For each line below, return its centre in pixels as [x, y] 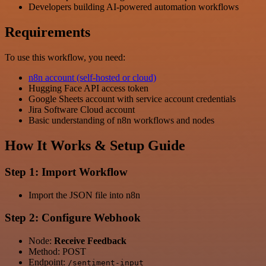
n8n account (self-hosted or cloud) [92, 78]
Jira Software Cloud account [82, 110]
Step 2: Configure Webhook [73, 218]
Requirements [47, 32]
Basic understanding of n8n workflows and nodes [121, 121]
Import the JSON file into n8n [84, 195]
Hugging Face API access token [88, 88]
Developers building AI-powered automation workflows [134, 7]
